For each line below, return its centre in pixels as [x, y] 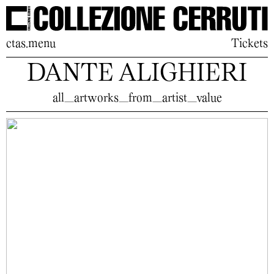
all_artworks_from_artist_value [137, 98]
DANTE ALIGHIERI [137, 74]
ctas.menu [31, 44]
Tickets [250, 44]
